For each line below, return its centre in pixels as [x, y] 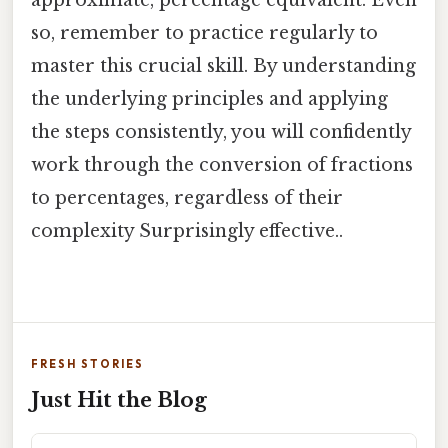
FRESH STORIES [87, 364]
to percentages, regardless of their [187, 198]
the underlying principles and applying [209, 99]
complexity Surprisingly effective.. [187, 231]
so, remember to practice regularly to [204, 33]
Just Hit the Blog [119, 400]
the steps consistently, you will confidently [221, 132]
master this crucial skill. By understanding [223, 66]
